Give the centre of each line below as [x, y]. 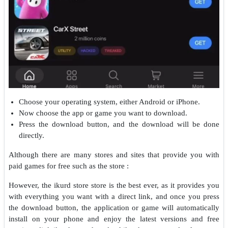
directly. [32, 135]
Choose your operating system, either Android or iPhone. [109, 102]
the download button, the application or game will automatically [114, 207]
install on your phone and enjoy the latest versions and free [114, 219]
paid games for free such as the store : [69, 166]
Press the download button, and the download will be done [119, 124]
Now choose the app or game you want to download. [103, 113]
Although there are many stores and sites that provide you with [114, 154]
